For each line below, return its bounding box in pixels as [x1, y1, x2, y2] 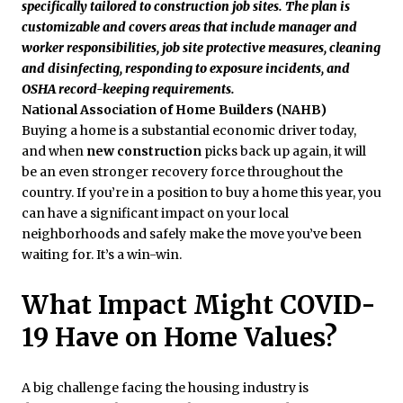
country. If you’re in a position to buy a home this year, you [22, 184, 381, 201]
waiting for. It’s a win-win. [22, 246, 182, 263]
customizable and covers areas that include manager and [22, 18, 357, 35]
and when [22, 142, 86, 159]
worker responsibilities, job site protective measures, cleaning [22, 39, 381, 56]
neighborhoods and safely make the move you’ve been [22, 225, 362, 242]
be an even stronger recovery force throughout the [22, 163, 343, 180]
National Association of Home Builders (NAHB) [22, 101, 327, 118]
